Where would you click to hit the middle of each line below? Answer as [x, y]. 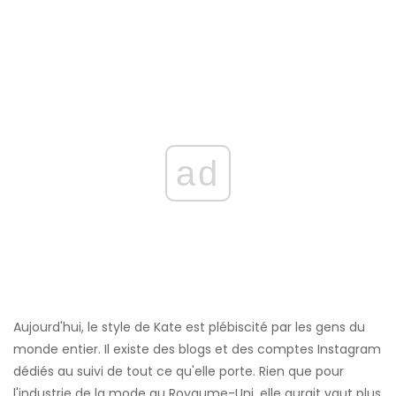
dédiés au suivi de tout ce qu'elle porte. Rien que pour [179, 372]
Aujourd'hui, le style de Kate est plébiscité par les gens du [189, 327]
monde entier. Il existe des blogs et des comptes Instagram [197, 350]
